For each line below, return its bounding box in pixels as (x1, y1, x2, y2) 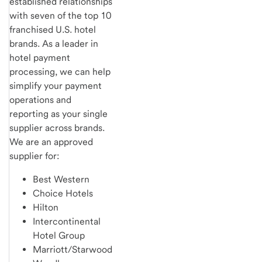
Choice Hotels (33, 187, 93, 199)
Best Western (33, 173, 89, 185)
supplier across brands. (9, 122, 105, 133)
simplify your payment (9, 80, 102, 91)
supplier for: (9, 150, 59, 161)
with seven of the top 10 (9, 9, 111, 21)
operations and (9, 94, 71, 105)
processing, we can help (9, 65, 111, 77)
